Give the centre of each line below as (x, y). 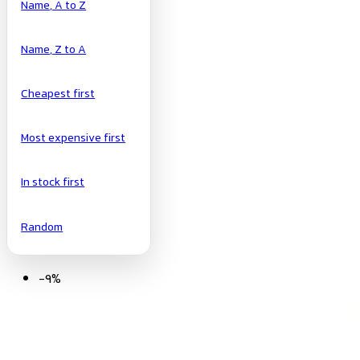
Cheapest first (58, 95)
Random (42, 227)
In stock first (53, 183)
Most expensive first (74, 139)
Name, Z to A (54, 50)
